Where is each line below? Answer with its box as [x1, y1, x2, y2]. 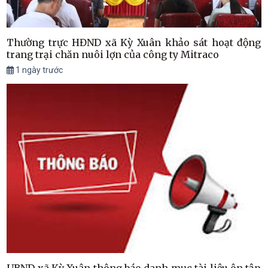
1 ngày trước [14, 65, 63, 75]
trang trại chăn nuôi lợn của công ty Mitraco [7, 48, 220, 60]
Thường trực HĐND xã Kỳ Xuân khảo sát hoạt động [7, 36, 261, 48]
